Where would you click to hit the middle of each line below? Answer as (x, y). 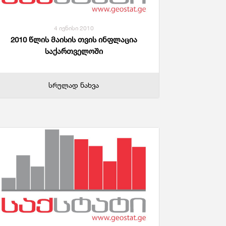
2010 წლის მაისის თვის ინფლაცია (74, 39)
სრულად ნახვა (74, 85)
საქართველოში (74, 51)
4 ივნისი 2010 (74, 28)
